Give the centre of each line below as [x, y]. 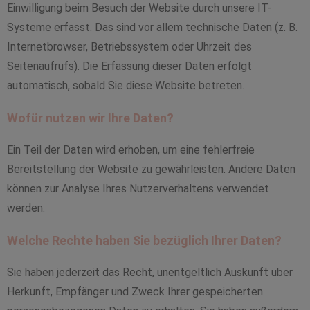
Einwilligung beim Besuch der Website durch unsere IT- [139, 8]
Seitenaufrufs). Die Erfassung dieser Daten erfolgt [129, 66]
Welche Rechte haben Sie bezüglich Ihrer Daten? [144, 240]
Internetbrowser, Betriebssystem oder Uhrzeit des [129, 47]
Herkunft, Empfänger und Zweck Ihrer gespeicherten [135, 292]
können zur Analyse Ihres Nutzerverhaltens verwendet [138, 189]
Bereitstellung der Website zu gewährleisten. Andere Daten [151, 169]
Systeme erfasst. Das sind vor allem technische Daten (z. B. [152, 27]
